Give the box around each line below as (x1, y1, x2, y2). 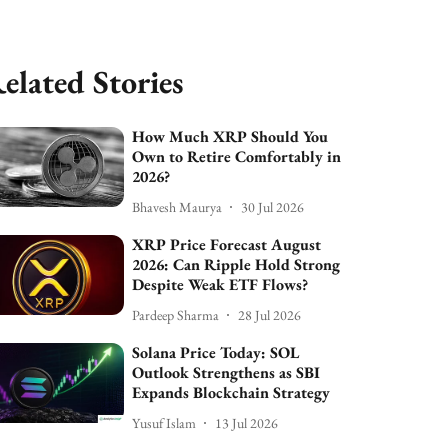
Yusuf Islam (132, 413, 197, 432)
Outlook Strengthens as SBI (132, 362, 321, 383)
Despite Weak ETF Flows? (132, 274, 309, 295)
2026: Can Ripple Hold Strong (132, 254, 341, 275)
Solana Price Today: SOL (132, 342, 300, 363)
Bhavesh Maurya (132, 197, 223, 216)
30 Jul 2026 (241, 197, 305, 216)
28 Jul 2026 (238, 305, 302, 324)
